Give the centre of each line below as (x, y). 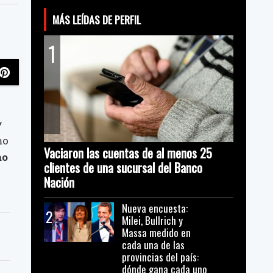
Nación (59, 182)
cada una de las (154, 245)
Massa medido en (157, 233)
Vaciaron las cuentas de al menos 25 (128, 153)
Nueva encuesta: (155, 208)
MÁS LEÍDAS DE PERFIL (96, 19)
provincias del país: (161, 257)
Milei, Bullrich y (153, 221)
